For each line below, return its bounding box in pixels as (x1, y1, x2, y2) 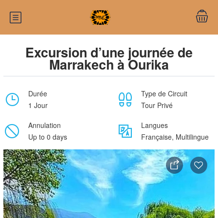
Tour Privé (141, 100, 173, 110)
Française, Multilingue (141, 132, 209, 142)
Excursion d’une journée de (25, 43, 193, 61)
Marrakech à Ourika (49, 55, 169, 73)
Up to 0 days (28, 132, 67, 142)
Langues (141, 120, 168, 130)
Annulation (28, 120, 61, 130)
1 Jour (28, 100, 48, 110)
